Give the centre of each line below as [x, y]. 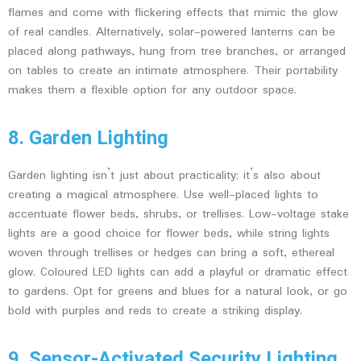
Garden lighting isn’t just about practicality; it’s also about [164, 175]
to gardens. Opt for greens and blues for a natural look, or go [178, 291]
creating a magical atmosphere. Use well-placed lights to [163, 195]
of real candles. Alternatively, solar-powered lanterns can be [172, 32]
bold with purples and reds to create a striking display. [155, 311]
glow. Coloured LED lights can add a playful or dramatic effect [178, 272]
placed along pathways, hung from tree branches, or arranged [177, 51]
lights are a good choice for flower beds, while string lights [169, 233]
